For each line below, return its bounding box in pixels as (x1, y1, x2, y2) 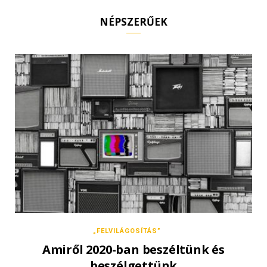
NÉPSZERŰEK (100, 15, 167, 29)
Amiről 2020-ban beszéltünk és (42, 241, 225, 257)
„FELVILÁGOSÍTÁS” (93, 226, 161, 235)
